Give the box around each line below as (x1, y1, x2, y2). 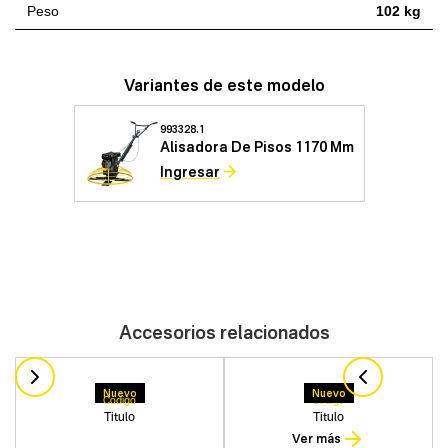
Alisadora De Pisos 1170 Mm (160, 137, 354, 155)
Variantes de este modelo (123, 75, 325, 95)
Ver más (292, 431, 341, 446)
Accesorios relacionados (118, 321, 330, 343)
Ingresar (160, 162, 220, 180)
